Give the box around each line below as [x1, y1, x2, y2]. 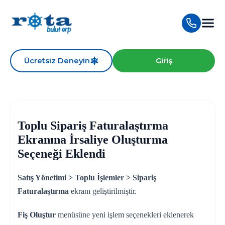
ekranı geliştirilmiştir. [68, 187, 137, 196]
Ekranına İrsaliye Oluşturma [17, 133, 168, 147]
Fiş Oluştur [17, 210, 56, 219]
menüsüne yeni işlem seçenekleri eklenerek [55, 210, 194, 219]
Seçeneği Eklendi [17, 147, 105, 161]
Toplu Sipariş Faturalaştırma [17, 119, 168, 133]
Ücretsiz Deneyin [24, 56, 90, 65]
